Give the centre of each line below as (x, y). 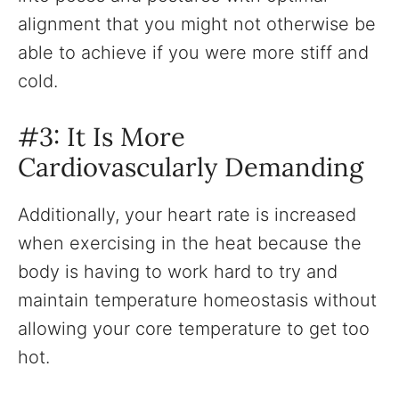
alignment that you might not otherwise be (197, 24)
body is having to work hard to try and (178, 272)
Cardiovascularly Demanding (191, 167)
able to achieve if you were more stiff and (193, 53)
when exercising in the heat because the (190, 244)
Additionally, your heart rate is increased (187, 215)
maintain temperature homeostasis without (197, 301)
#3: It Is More (102, 137)
